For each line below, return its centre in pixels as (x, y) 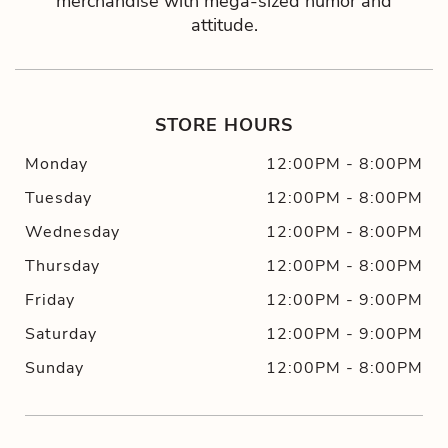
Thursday (63, 266)
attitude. (224, 24)
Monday (57, 164)
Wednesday (73, 232)
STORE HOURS (224, 125)
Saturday (61, 334)
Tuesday (59, 198)
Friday (50, 300)
